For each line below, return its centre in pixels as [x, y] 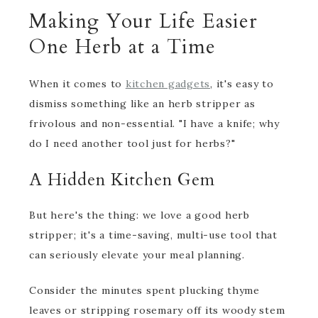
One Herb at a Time [122, 47]
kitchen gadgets [168, 84]
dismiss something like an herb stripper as [142, 104]
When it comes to [77, 84]
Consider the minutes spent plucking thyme [144, 290]
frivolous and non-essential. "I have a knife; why [154, 124]
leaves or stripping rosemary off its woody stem [157, 310]
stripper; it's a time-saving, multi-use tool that [153, 235]
